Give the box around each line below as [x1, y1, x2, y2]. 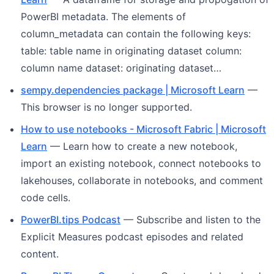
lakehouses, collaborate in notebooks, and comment [21, 174, 263, 187]
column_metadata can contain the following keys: [21, 27, 251, 40]
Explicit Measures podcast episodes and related [21, 230, 243, 243]
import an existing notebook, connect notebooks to [21, 157, 261, 169]
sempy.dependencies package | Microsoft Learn [21, 83, 245, 96]
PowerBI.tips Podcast [21, 213, 120, 226]
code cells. [21, 191, 70, 204]
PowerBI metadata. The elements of [21, 10, 186, 23]
